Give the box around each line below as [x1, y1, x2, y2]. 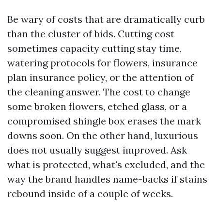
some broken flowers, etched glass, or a [7, 100, 187, 112]
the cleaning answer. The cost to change [7, 86, 190, 98]
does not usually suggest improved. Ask [7, 144, 187, 156]
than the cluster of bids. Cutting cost [7, 28, 174, 40]
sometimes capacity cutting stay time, [7, 42, 182, 54]
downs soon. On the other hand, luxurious [7, 129, 198, 141]
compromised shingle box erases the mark [7, 115, 201, 127]
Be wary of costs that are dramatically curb [7, 13, 205, 25]
